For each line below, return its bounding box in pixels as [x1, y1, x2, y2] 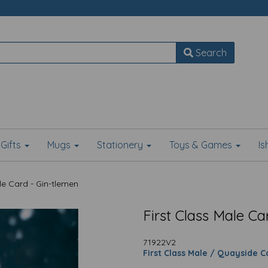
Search [193, 47, 227, 59]
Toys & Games [169, 139, 234, 151]
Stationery [96, 139, 145, 151]
